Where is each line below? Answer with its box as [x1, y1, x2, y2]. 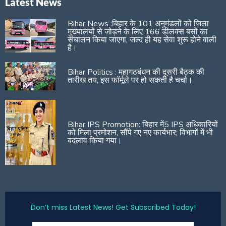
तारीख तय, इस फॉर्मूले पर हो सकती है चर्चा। [68, 74, 193, 86]
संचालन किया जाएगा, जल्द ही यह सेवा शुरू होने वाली [68, 34, 216, 45]
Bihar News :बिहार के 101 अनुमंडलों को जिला [68, 18, 209, 29]
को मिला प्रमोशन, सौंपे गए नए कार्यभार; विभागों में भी [68, 127, 213, 138]
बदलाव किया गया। [68, 135, 122, 146]
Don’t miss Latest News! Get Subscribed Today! [30, 202, 196, 213]
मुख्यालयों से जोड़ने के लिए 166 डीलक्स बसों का [68, 26, 208, 37]
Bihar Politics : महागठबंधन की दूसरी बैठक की [68, 66, 204, 78]
